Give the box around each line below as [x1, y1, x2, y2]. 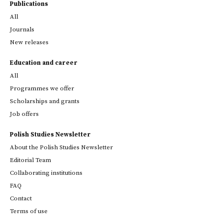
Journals [10, 26, 34, 33]
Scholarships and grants [10, 97, 80, 105]
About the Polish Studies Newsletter [10, 143, 113, 151]
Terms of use [10, 207, 48, 215]
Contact [10, 194, 32, 202]
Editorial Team [10, 156, 51, 164]
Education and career [10, 59, 78, 67]
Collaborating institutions [10, 169, 82, 177]
